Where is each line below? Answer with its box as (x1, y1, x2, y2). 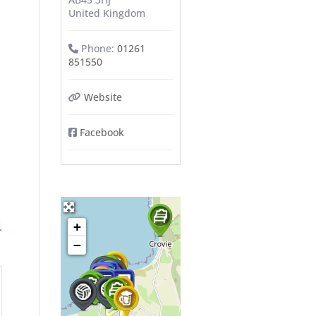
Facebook (80, 126, 125, 139)
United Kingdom (68, 6, 145, 20)
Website (84, 90, 123, 104)
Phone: (81, 42, 118, 55)
